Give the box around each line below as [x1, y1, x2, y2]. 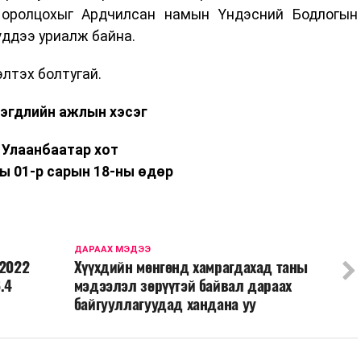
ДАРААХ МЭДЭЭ [73, 243, 151, 255]
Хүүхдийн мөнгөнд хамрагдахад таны [73, 255, 309, 277]
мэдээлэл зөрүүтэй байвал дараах [73, 274, 292, 296]
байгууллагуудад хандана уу [73, 293, 256, 314]
